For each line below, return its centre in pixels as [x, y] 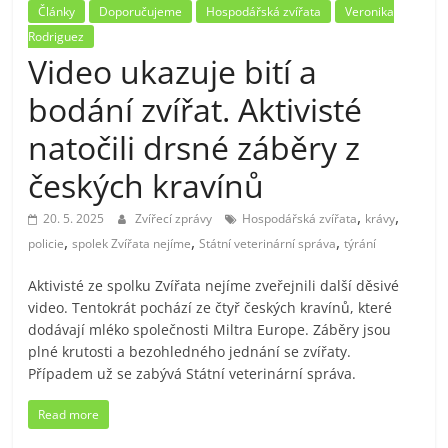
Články [57, 11]
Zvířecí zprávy [175, 218]
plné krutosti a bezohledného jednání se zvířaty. [190, 351]
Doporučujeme [141, 11]
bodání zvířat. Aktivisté [195, 109]
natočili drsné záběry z [194, 147]
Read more [69, 414]
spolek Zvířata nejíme [132, 243]
